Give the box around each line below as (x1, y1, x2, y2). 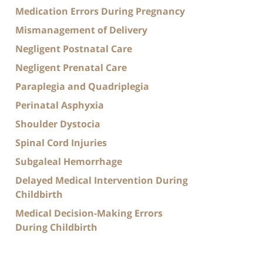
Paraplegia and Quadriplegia (15, 79, 149, 93)
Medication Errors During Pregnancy (15, 4, 185, 18)
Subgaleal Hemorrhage (15, 154, 122, 168)
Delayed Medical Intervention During (15, 173, 188, 187)
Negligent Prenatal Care (15, 60, 127, 74)
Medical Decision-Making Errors (15, 206, 163, 220)
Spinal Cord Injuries (15, 136, 107, 149)
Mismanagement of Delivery (15, 23, 147, 36)
